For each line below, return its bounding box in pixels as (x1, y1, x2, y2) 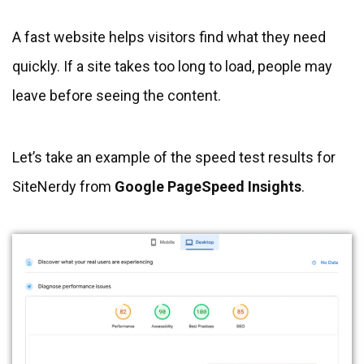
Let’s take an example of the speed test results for (12, 148, 336, 166)
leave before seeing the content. (12, 86, 221, 104)
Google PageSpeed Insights (115, 177, 301, 195)
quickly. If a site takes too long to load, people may (12, 57, 332, 75)
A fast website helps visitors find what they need (12, 28, 326, 45)
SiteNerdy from (12, 177, 115, 195)
